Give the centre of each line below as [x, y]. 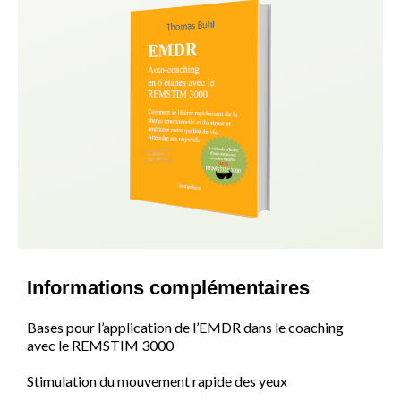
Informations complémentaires [168, 288]
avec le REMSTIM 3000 [100, 346]
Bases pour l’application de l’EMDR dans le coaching [185, 328]
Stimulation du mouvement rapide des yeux [157, 381]
